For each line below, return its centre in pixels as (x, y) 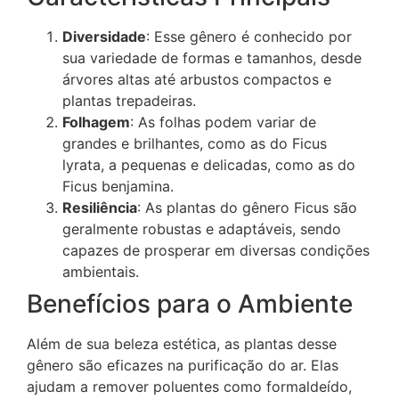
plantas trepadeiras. (129, 100)
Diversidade (104, 36)
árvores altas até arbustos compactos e (197, 79)
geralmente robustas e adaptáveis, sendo (202, 228)
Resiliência (100, 207)
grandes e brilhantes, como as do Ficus (195, 143)
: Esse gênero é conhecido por (249, 36)
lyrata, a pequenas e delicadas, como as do (209, 164)
